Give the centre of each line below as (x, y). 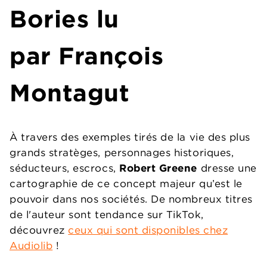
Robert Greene (157, 168)
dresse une (227, 168)
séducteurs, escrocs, (63, 168)
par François (87, 56)
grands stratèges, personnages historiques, (122, 153)
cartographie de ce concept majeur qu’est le (126, 184)
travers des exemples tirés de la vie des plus (134, 137)
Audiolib (31, 246)
